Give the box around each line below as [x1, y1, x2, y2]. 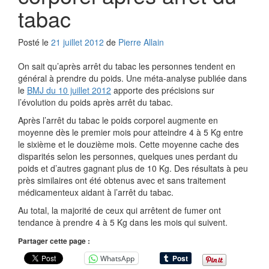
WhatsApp [100, 253, 134, 264]
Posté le [18, 36, 51, 49]
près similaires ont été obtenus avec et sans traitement [18, 174, 226, 187]
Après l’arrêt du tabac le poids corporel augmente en [18, 114, 218, 127]
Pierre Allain [118, 36, 164, 49]
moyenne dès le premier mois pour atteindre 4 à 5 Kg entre [18, 126, 243, 139]
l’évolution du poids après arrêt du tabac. [18, 96, 173, 109]
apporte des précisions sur [111, 84, 214, 97]
